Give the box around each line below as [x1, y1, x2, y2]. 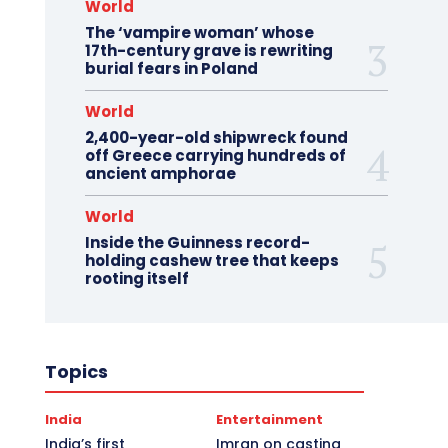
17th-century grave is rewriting [84, 40, 333, 62]
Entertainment [216, 410, 324, 430]
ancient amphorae [84, 163, 236, 185]
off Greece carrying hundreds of [84, 145, 346, 167]
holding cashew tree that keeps [84, 250, 339, 272]
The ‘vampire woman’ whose [84, 22, 314, 44]
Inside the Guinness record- [84, 232, 310, 254]
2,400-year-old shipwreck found [84, 127, 348, 149]
